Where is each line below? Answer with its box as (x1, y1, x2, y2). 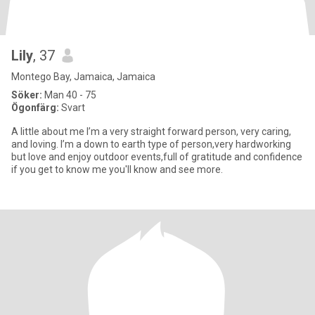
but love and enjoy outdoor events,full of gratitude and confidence (11, 151, 302, 162)
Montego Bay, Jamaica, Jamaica (11, 71, 155, 82)
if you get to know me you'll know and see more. (11, 164, 223, 175)
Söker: (11, 89, 42, 101)
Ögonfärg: (11, 102, 59, 113)
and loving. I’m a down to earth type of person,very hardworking (11, 139, 291, 150)
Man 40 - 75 (42, 89, 96, 101)
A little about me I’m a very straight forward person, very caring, (11, 126, 291, 137)
